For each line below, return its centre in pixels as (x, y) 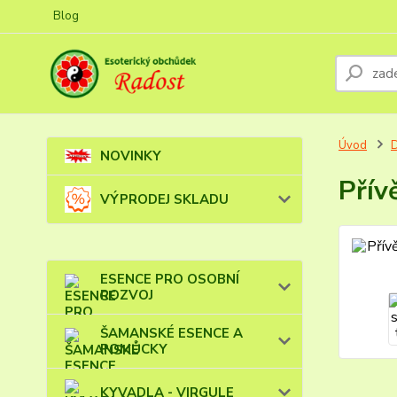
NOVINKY (131, 156)
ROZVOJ (127, 295)
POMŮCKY (134, 349)
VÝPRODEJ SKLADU (164, 199)
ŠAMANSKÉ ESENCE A (171, 333)
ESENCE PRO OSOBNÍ (170, 279)
